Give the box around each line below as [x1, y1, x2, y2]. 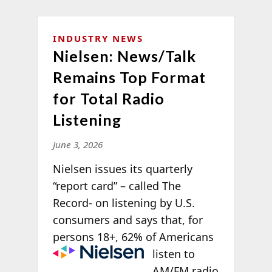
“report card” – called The [52, 178, 181, 193]
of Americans [145, 229, 214, 244]
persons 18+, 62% [52, 229, 146, 244]
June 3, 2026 [52, 138, 103, 151]
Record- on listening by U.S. [52, 195, 195, 210]
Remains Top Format [52, 67, 206, 86]
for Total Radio [52, 89, 165, 107]
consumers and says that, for [52, 212, 203, 227]
